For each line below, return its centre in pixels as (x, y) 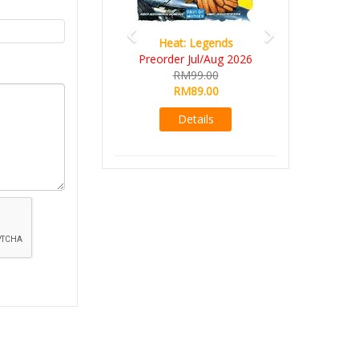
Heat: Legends (196, 43)
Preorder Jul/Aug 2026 (196, 59)
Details (196, 119)
